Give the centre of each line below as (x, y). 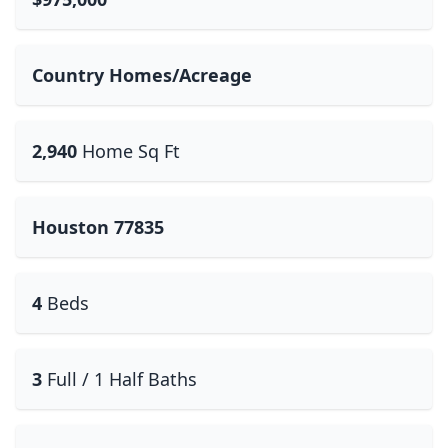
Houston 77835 (98, 227)
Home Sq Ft (131, 151)
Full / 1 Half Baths (122, 379)
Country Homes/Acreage (142, 75)
